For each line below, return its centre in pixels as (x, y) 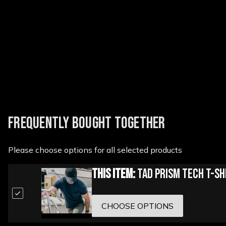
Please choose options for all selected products (95, 150)
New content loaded (42, 6)
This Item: (113, 175)
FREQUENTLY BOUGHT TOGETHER (87, 123)
